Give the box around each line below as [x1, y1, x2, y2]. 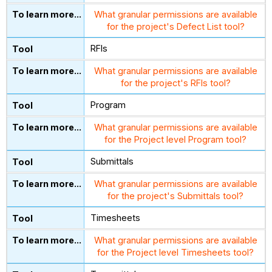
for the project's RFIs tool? [120, 78, 231, 89]
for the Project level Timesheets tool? [97, 247, 254, 258]
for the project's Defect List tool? [106, 21, 245, 32]
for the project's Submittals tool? [107, 191, 244, 202]
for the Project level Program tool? [104, 134, 247, 145]
